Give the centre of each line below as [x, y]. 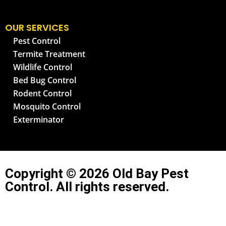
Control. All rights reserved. [87, 186]
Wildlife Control [43, 67]
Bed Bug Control [45, 80]
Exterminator [39, 119]
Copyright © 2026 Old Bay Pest [97, 173]
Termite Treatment [49, 54]
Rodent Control [42, 93]
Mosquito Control [47, 106]
